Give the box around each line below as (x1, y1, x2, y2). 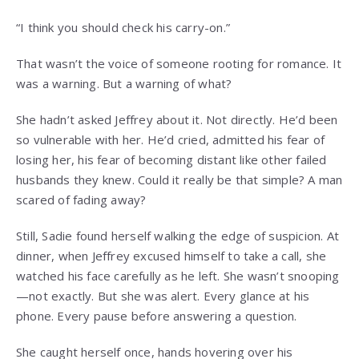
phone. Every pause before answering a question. (16, 308, 297, 325)
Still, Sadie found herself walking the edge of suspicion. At (16, 228, 340, 244)
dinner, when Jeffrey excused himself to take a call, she (16, 248, 327, 264)
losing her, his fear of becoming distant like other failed (16, 151, 327, 168)
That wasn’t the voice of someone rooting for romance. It (16, 55, 342, 72)
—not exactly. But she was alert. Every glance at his (16, 288, 310, 305)
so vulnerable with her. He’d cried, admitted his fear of (16, 131, 325, 148)
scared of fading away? (16, 192, 147, 208)
